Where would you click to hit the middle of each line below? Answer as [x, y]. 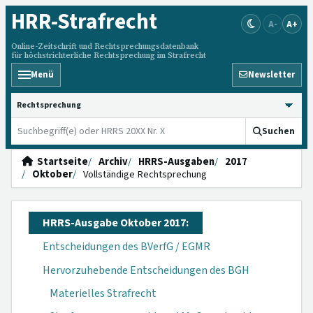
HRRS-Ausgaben [176, 162]
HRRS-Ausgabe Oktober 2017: [116, 223]
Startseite [60, 162]
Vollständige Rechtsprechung [145, 174]
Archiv [113, 162]
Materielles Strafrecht [103, 293]
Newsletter [271, 75]
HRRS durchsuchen [58, 99]
